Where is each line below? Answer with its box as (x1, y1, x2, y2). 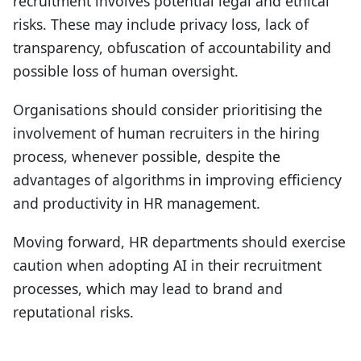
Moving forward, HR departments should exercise (13, 232, 346, 252)
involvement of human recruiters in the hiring (13, 123, 320, 143)
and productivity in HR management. (13, 193, 260, 214)
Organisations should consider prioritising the (13, 100, 322, 120)
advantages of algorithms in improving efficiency (13, 170, 342, 190)
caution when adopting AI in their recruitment (13, 255, 322, 276)
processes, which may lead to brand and (13, 279, 283, 299)
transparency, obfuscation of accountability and (13, 38, 331, 58)
